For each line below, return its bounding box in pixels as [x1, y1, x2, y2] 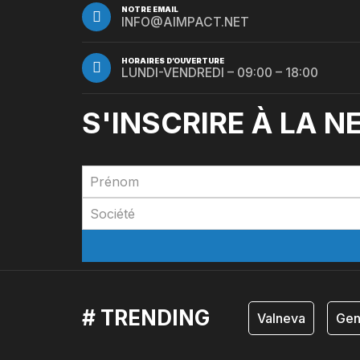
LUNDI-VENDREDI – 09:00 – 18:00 [121, 65, 319, 81]
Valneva [257, 309, 305, 326]
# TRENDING [82, 305, 210, 331]
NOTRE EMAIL [121, 5, 179, 14]
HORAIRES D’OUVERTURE [121, 55, 225, 65]
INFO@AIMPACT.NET [121, 14, 250, 30]
